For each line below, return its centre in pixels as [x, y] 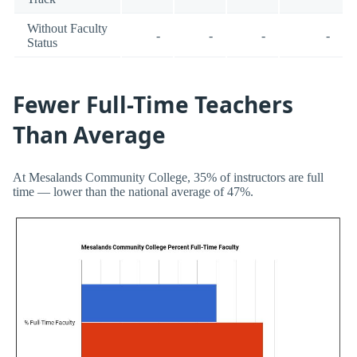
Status [42, 42]
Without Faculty [67, 28]
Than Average [89, 135]
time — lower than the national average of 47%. [133, 191]
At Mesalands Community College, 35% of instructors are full [168, 177]
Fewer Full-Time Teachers [153, 105]
